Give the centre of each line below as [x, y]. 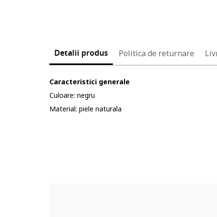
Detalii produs [81, 53]
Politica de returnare [156, 53]
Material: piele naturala [85, 109]
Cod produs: [70, 149]
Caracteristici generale [90, 82]
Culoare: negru [72, 95]
